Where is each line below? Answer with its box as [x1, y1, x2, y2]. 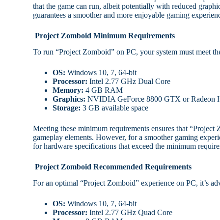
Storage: [53, 104, 81, 112]
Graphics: [53, 95, 86, 104]
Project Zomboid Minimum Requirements [33, 31, 175, 40]
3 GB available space [81, 104, 149, 112]
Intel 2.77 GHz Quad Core [87, 208, 173, 217]
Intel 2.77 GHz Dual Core [87, 77, 171, 86]
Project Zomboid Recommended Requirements [33, 163, 192, 171]
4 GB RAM [83, 86, 123, 95]
